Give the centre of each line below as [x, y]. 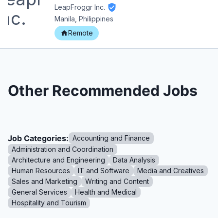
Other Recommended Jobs [103, 91]
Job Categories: [38, 138]
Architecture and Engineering [58, 160]
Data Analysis [134, 160]
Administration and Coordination [63, 149]
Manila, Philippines [84, 19]
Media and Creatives [171, 171]
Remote [81, 33]
